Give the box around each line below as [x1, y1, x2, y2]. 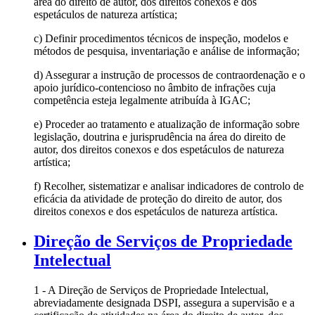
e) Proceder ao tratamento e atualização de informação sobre [34, 117, 300, 130]
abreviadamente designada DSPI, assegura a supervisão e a [34, 296, 295, 309]
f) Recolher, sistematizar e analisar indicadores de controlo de [34, 179, 304, 192]
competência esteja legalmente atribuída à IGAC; [34, 94, 250, 106]
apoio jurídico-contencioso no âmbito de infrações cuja [34, 81, 276, 94]
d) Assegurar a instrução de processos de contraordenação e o [34, 68, 305, 81]
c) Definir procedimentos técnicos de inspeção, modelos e [34, 32, 288, 44]
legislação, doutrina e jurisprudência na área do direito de [34, 130, 285, 143]
